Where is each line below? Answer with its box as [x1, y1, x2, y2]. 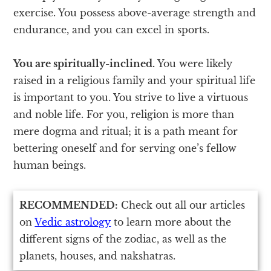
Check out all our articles [118, 198, 246, 211]
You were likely [155, 57, 233, 70]
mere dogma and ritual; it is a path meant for [13, 125, 238, 137]
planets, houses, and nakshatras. [19, 249, 176, 262]
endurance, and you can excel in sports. [13, 23, 210, 36]
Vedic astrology [34, 215, 111, 228]
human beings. [13, 158, 87, 171]
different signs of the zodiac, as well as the [19, 232, 227, 245]
